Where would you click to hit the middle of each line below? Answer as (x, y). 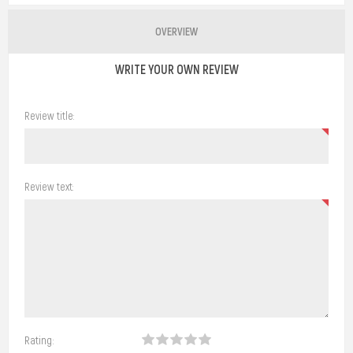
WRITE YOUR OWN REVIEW (176, 69)
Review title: (49, 115)
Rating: (39, 340)
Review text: (49, 186)
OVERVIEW (176, 31)
